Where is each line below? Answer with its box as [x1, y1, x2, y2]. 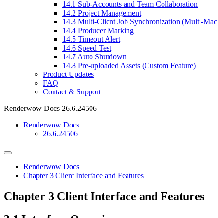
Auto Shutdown [76, 52, 127, 61]
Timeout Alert [76, 35, 120, 43]
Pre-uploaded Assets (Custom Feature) [76, 61, 196, 70]
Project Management [76, 8, 141, 17]
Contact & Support [43, 87, 101, 96]
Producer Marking [76, 26, 134, 35]
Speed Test [76, 43, 111, 52]
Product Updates [43, 70, 94, 78]
